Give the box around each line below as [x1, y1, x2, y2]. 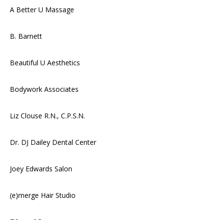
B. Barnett [10, 31, 42, 41]
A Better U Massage [10, 4, 74, 14]
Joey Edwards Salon [10, 164, 72, 173]
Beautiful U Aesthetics [10, 57, 80, 67]
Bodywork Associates [10, 84, 79, 94]
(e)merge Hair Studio [10, 190, 76, 200]
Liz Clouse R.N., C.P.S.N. [10, 110, 85, 120]
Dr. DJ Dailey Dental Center [10, 137, 96, 147]
